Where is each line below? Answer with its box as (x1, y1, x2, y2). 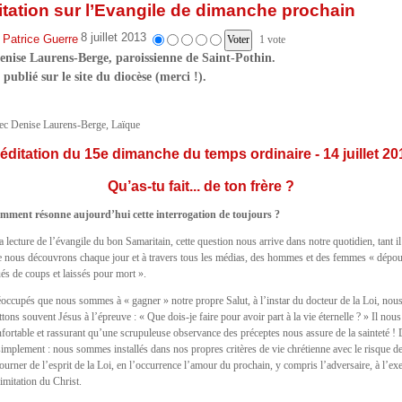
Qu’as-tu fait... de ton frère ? (108, 179, 294, 194)
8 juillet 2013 (81, 31, 146, 44)
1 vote (259, 33, 286, 47)
